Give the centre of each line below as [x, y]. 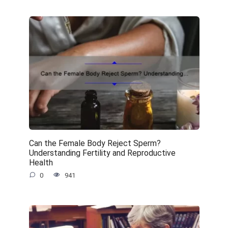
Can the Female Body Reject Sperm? [95, 143]
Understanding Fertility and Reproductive [102, 153]
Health [41, 162]
